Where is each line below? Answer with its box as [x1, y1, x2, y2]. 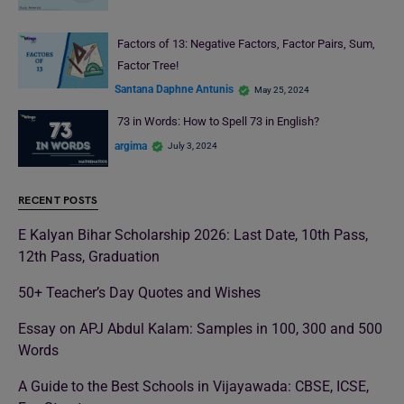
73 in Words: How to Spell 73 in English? [116, 115, 319, 129]
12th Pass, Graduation [18, 247, 160, 265]
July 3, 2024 [168, 141, 217, 151]
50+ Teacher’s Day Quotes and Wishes [18, 283, 261, 301]
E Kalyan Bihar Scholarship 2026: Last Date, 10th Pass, [18, 225, 368, 243]
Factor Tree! [116, 58, 181, 72]
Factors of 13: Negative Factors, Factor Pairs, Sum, [116, 36, 375, 50]
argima [115, 139, 147, 152]
